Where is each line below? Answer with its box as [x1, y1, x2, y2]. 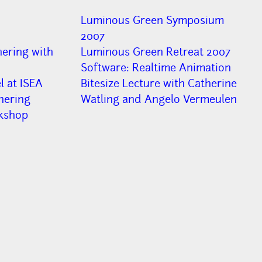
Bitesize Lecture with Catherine [81, 77, 237, 91]
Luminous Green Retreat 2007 [81, 45, 231, 59]
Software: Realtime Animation [81, 61, 232, 75]
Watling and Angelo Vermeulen [81, 92, 237, 106]
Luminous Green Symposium [81, 13, 225, 27]
